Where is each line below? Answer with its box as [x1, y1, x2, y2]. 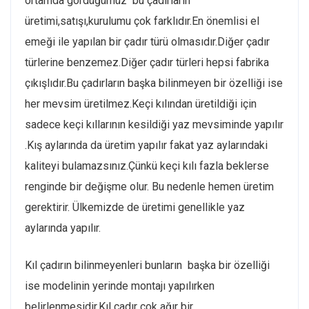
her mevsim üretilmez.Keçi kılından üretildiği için [25, 97, 257, 110]
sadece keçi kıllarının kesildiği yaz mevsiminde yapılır [25, 118, 283, 131]
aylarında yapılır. [25, 221, 101, 235]
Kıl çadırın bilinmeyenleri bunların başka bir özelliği [25, 259, 270, 272]
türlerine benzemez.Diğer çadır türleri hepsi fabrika [25, 56, 269, 69]
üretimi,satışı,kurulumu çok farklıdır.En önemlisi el [25, 14, 259, 28]
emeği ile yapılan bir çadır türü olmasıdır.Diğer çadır [25, 35, 270, 48]
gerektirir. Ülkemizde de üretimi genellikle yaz [25, 201, 245, 214]
